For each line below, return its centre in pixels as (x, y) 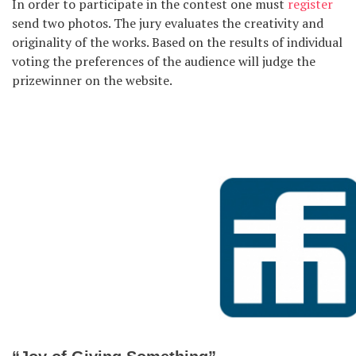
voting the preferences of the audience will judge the (164, 61)
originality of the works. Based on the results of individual (177, 42)
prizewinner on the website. (92, 80)
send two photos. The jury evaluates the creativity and (168, 23)
